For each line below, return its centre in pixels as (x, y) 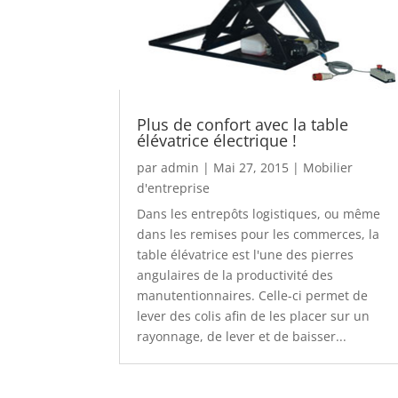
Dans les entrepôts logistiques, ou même (259, 213)
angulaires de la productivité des (235, 275)
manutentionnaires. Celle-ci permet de (253, 295)
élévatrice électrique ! (217, 140)
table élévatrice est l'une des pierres (246, 254)
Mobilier (328, 167)
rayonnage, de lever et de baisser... (242, 336)
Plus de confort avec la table (243, 124)
